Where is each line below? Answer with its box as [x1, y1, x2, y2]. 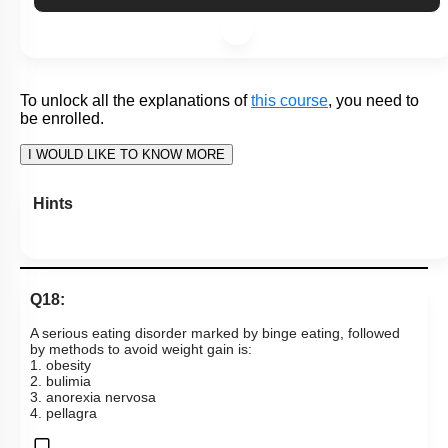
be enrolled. [20, 196, 104, 214]
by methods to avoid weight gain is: [30, 427, 252, 444]
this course [251, 178, 328, 196]
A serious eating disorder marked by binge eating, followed [30, 411, 400, 428]
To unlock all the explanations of [20, 178, 247, 196]
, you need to [328, 178, 419, 196]
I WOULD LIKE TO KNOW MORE [28, 233, 225, 249]
